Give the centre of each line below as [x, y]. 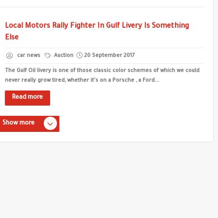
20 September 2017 [109, 56]
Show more [18, 124]
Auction [63, 56]
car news [29, 56]
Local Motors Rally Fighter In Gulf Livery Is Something [97, 27]
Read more [27, 98]
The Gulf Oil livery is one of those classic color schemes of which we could [102, 71]
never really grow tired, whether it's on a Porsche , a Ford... [82, 81]
